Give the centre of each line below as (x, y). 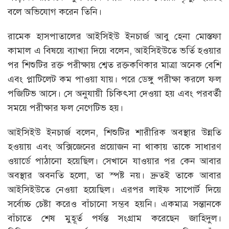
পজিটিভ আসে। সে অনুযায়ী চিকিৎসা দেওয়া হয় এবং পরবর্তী (114, 93)
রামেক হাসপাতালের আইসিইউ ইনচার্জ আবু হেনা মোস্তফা (114, 36)
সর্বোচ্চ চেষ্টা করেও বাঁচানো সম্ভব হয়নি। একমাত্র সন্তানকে (114, 204)
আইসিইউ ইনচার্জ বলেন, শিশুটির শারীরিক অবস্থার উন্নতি (114, 132)
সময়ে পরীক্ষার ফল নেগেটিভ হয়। (65, 108)
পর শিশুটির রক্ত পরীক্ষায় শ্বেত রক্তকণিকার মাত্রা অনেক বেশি (114, 65)
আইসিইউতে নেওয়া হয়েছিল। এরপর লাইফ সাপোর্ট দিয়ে (114, 189)
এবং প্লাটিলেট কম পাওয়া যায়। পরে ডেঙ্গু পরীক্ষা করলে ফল (114, 79)
